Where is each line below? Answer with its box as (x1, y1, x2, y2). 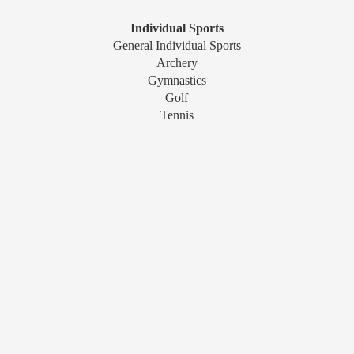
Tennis (160, 108, 194, 122)
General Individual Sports (112, 39, 241, 52)
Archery (156, 56, 198, 70)
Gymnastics (147, 73, 206, 87)
